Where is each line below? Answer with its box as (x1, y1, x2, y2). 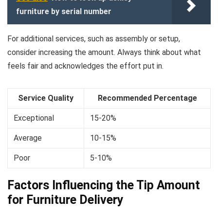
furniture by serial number (16, 7, 111, 17)
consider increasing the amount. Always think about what (7, 48, 201, 57)
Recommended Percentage (97, 93, 197, 103)
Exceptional (14, 113, 54, 123)
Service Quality (18, 93, 73, 103)
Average (14, 133, 42, 143)
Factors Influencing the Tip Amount (7, 178, 200, 193)
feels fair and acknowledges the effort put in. (7, 61, 163, 71)
